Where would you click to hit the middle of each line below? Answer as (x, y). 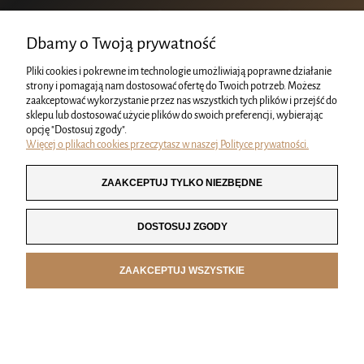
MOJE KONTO (181, 215)
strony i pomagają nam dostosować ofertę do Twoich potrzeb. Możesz (173, 86)
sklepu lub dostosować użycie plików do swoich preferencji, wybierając (174, 115)
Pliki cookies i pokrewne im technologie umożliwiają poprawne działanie (179, 71)
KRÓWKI (181, 176)
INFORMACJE (180, 254)
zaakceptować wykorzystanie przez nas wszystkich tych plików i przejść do (182, 100)
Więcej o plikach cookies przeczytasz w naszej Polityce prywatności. (167, 144)
